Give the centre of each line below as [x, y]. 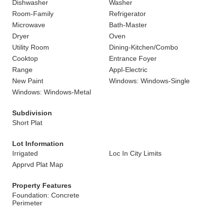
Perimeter [27, 203]
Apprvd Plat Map [38, 164]
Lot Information [38, 144]
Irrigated [25, 153]
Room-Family [33, 14]
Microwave [29, 25]
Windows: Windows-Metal [52, 92]
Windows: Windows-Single [149, 81]
